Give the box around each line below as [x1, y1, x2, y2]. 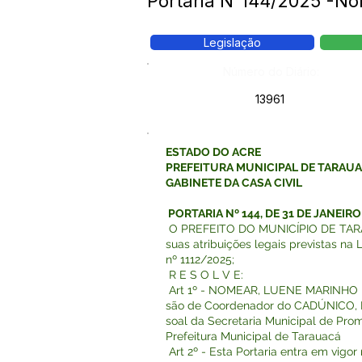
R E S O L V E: [166, 268, 243, 281]
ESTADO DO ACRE [166, 145, 261, 158]
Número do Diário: [223, 65, 319, 78]
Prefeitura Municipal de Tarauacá [166, 330, 341, 343]
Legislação [204, 36, 261, 49]
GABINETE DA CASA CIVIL [166, 176, 302, 189]
